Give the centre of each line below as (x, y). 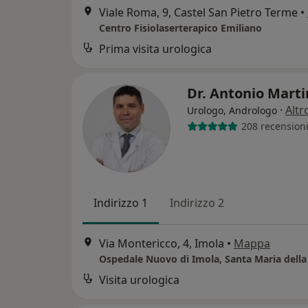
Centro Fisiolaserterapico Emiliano (180, 27)
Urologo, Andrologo (232, 110)
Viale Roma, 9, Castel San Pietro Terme (198, 12)
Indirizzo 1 (121, 202)
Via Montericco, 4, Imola (162, 243)
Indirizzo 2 (197, 202)
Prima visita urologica (155, 48)
